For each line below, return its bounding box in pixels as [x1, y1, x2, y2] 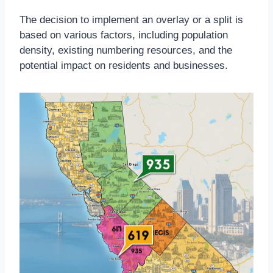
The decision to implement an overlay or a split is [19, 13, 243, 26]
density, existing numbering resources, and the [19, 44, 232, 56]
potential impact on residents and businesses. [19, 59, 228, 71]
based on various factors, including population [19, 29, 228, 41]
